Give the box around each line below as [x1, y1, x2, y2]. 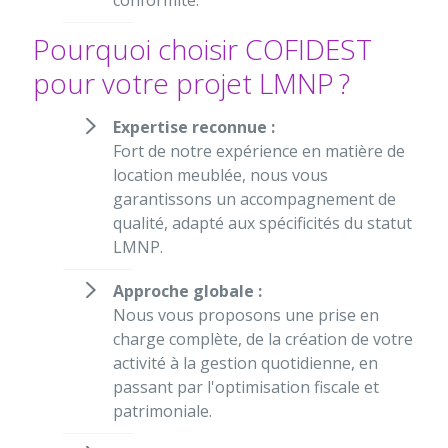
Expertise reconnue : [113, 116, 275, 139]
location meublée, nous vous [113, 164, 328, 187]
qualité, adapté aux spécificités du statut [113, 212, 412, 235]
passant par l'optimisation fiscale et [113, 376, 379, 399]
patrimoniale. [113, 400, 212, 423]
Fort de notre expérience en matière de [113, 140, 405, 163]
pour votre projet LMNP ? [33, 64, 350, 103]
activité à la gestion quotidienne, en [113, 352, 378, 375]
